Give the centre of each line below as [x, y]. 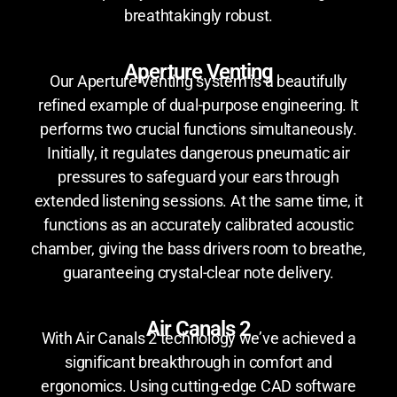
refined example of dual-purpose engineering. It [198, 105]
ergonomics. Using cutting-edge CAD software [198, 385]
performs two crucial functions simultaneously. [198, 128]
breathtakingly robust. [198, 15]
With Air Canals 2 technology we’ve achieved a [198, 338]
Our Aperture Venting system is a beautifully [198, 81]
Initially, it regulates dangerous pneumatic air [198, 152]
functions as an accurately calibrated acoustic [198, 224]
